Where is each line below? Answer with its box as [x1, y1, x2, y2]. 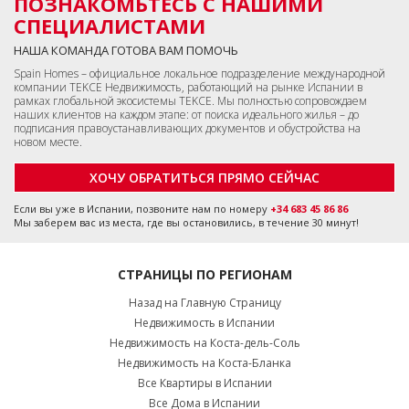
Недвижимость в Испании [134, 314, 275, 330]
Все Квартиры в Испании [137, 374, 272, 391]
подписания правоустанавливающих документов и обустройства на [14, 120, 361, 136]
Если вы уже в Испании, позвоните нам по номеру [14, 201, 270, 215]
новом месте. [14, 133, 82, 150]
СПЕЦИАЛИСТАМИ [14, 11, 205, 39]
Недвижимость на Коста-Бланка [118, 354, 291, 371]
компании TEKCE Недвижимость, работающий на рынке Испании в [14, 79, 363, 95]
